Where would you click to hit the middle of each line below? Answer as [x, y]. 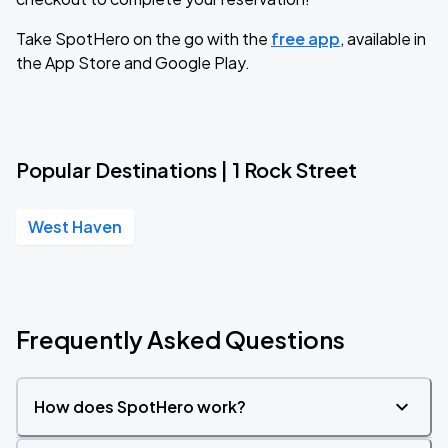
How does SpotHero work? [140, 406]
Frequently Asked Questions [180, 339]
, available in [383, 38]
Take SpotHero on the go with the [143, 38]
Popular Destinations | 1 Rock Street [186, 169]
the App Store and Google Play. [133, 62]
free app [305, 38]
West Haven [75, 226]
